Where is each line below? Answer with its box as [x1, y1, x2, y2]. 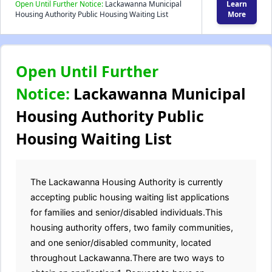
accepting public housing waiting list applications [30, 192, 229, 202]
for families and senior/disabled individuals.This [30, 207, 223, 217]
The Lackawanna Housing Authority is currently [30, 177, 223, 187]
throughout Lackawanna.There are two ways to [30, 253, 225, 263]
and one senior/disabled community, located [30, 237, 211, 248]
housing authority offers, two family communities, [30, 222, 233, 233]
